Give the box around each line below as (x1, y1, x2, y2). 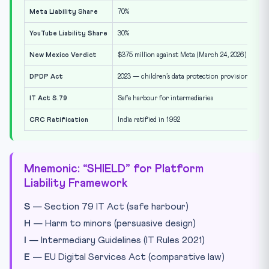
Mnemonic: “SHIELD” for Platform (24, 163, 204, 175)
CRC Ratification (29, 116, 88, 123)
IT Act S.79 (29, 94, 67, 101)
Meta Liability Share (29, 8, 98, 15)
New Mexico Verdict (29, 51, 97, 58)
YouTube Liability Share (29, 29, 107, 37)
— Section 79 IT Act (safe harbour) (30, 201, 189, 211)
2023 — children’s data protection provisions (118, 73, 252, 80)
